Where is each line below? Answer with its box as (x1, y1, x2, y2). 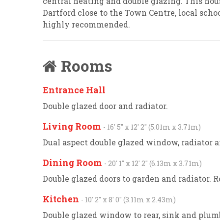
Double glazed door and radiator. (43, 101, 168, 111)
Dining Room (43, 157, 104, 168)
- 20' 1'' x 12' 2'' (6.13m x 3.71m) (104, 159, 202, 168)
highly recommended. (43, 19, 130, 29)
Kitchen (43, 193, 81, 205)
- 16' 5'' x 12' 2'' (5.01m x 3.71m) (103, 122, 201, 132)
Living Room (43, 121, 103, 132)
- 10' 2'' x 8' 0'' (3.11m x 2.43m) (81, 195, 176, 204)
